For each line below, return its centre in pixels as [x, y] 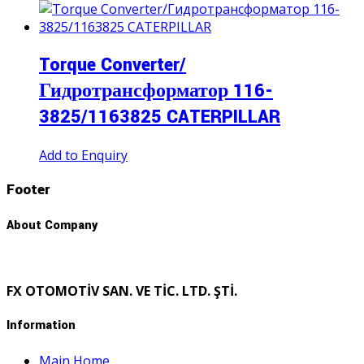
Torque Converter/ [113, 65]
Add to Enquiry [83, 155]
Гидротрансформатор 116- [156, 91]
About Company [52, 225]
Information [41, 326]
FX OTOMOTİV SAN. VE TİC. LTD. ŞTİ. [122, 291]
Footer [28, 189]
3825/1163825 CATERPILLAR [160, 117]
